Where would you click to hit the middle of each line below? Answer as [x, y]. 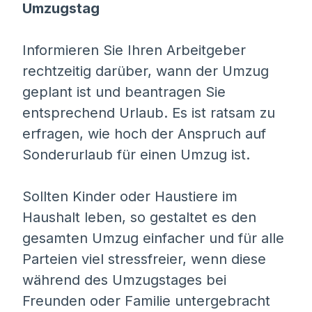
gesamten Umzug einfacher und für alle [153, 238]
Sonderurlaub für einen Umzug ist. [136, 155]
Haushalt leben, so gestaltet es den [139, 217]
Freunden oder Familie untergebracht [146, 301]
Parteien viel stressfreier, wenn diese [144, 259]
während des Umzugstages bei [124, 280]
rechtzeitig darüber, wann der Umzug [146, 71]
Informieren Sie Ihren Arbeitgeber [134, 50]
